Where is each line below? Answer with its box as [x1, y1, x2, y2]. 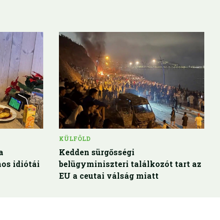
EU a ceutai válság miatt [59, 170, 159, 181]
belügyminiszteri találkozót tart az [59, 158, 201, 169]
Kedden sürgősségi [59, 146, 135, 157]
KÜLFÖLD [59, 134, 90, 142]
